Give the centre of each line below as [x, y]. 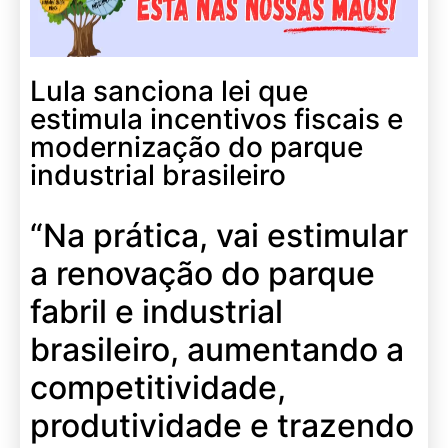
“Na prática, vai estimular [219, 235]
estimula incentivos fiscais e [216, 118]
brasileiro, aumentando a [217, 349]
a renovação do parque [202, 273]
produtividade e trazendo [222, 425]
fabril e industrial [156, 311]
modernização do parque [196, 146]
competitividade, [158, 387]
